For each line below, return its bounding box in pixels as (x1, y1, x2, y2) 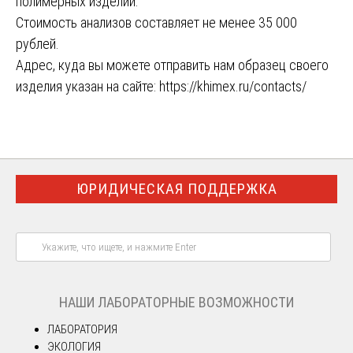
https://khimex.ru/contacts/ (159, 77, 307, 95)
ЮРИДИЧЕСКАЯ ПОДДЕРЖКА (76, 179, 277, 198)
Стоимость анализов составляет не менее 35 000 (16, 13, 297, 31)
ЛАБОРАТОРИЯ (47, 321, 117, 336)
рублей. (16, 35, 59, 52)
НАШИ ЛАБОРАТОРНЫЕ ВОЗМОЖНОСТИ (59, 293, 294, 310)
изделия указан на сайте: (16, 77, 159, 95)
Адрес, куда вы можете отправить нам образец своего (16, 56, 329, 73)
